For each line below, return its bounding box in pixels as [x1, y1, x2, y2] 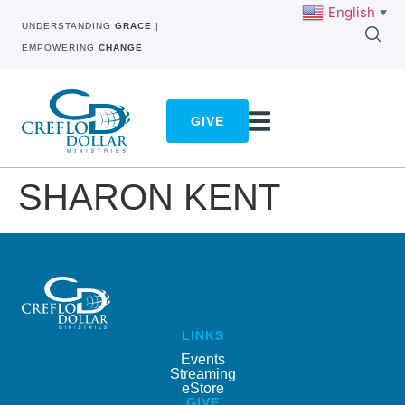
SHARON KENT [18, 177, 280, 218]
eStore [181, 380, 224, 396]
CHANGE [99, 42, 143, 52]
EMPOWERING [22, 42, 99, 52]
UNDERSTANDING [22, 21, 115, 31]
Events [180, 351, 225, 367]
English [328, 3, 375, 21]
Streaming [169, 365, 236, 381]
